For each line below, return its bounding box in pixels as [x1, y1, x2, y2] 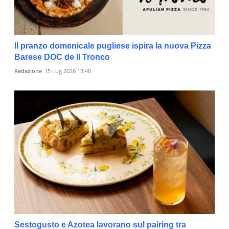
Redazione [14, 66, 42, 75]
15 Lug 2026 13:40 [44, 66, 91, 75]
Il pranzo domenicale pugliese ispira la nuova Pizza [14, 41, 211, 50]
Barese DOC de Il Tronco [14, 52, 110, 61]
